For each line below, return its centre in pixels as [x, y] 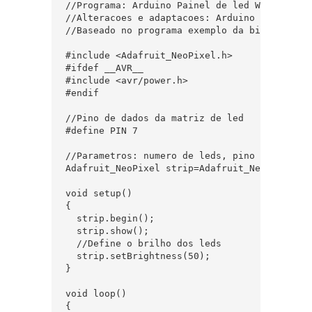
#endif [82, 93]
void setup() [99, 193]
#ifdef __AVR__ [104, 68]
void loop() [96, 294]
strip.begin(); [110, 218]
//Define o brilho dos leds [143, 243]
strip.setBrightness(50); [138, 256]
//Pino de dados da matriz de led [155, 118]
